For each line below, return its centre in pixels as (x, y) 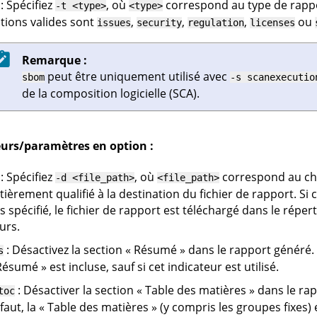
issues (114, 22)
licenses (272, 22)
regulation (215, 22)
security (159, 22)
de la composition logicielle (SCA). (110, 93)
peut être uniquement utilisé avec (137, 76)
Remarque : (54, 60)
